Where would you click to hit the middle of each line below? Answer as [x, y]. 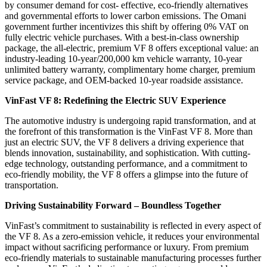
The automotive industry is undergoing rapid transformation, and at [130, 121]
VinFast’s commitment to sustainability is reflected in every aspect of [133, 226]
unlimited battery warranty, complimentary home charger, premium [130, 70]
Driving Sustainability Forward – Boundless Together [113, 206]
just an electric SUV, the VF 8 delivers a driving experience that [124, 142]
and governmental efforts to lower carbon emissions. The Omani [125, 16]
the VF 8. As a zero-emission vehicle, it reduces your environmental [132, 237]
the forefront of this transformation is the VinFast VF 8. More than [129, 132]
